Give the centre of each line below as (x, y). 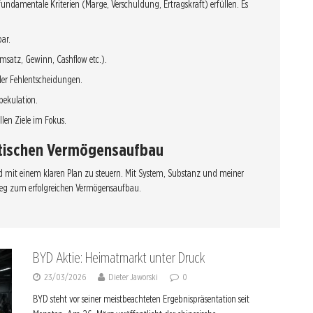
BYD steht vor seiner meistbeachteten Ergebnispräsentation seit (141, 299)
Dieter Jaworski (133, 277)
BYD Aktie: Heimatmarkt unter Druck (119, 258)
